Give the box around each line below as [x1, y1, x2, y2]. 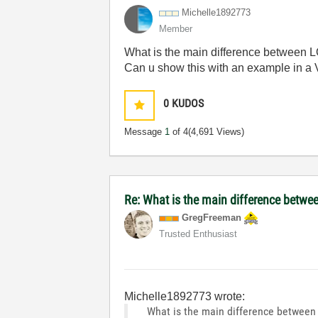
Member [159, 23, 193, 34]
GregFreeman [182, 212, 242, 223]
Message [124, 126, 165, 137]
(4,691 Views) [188, 126, 245, 137]
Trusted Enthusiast [159, 229, 238, 239]
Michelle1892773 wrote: [124, 290, 246, 302]
